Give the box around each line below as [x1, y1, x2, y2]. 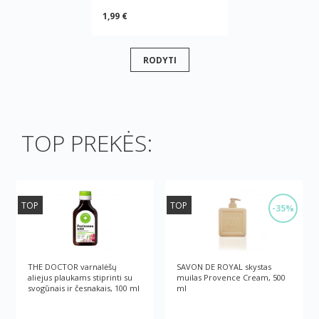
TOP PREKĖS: [21, 127, 152, 159]
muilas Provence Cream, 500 [177, 272, 286, 283]
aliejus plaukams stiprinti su [28, 272, 133, 283]
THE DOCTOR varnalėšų [28, 261, 117, 273]
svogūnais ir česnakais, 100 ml [28, 283, 140, 294]
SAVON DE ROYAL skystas [177, 261, 271, 273]
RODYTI [142, 53, 177, 66]
